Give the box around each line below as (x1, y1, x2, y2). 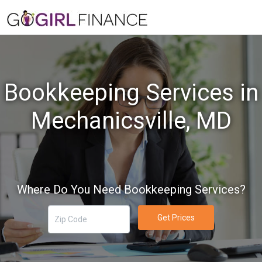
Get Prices (157, 212, 195, 222)
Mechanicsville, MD (30, 107, 232, 135)
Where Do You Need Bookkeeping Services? (16, 182, 246, 196)
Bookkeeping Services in (4, 79, 258, 106)
